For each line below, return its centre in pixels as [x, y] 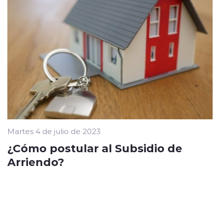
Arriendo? [36, 162]
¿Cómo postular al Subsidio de [95, 148]
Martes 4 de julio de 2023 [54, 131]
